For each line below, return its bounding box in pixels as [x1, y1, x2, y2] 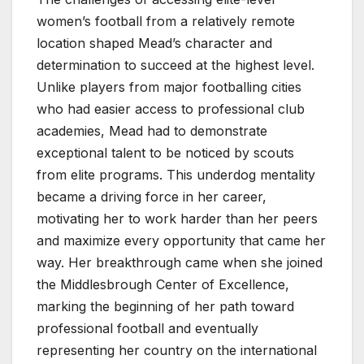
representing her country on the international [37, 342, 317, 359]
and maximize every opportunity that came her [37, 232, 326, 249]
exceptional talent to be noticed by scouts [37, 145, 294, 162]
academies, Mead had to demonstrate [37, 123, 267, 140]
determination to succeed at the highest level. [37, 57, 314, 74]
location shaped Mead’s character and [37, 35, 272, 52]
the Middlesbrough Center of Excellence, [37, 276, 289, 293]
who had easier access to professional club [37, 101, 305, 118]
